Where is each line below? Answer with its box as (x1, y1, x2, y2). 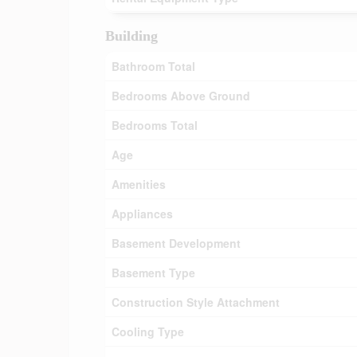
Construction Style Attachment (112, 294, 280, 310)
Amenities (112, 176, 166, 192)
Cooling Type (112, 324, 184, 339)
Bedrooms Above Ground (112, 88, 250, 104)
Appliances (112, 206, 173, 222)
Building (105, 28, 158, 44)
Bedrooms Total (112, 117, 198, 133)
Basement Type (112, 265, 195, 280)
